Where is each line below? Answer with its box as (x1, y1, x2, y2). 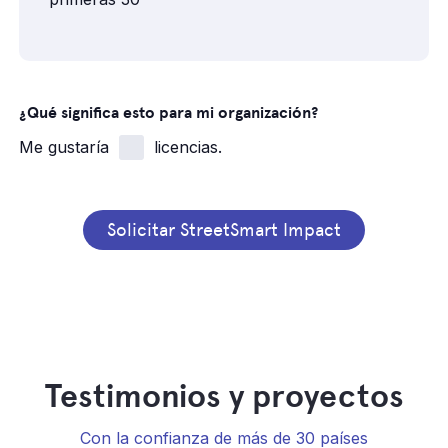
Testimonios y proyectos (44, 375, 404, 416)
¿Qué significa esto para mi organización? (19, 102, 319, 123)
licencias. (154, 137, 223, 158)
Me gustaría (19, 137, 110, 158)
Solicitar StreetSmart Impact (107, 218, 341, 241)
